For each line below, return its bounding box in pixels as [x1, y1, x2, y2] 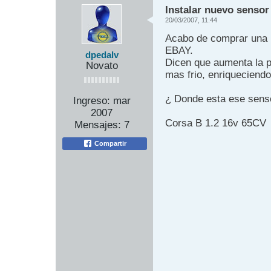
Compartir [93, 139, 126, 147]
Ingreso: [73, 94, 110, 106]
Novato [85, 59, 118, 71]
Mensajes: [74, 119, 121, 131]
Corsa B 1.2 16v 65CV [165, 117, 266, 129]
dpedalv [85, 50, 119, 60]
